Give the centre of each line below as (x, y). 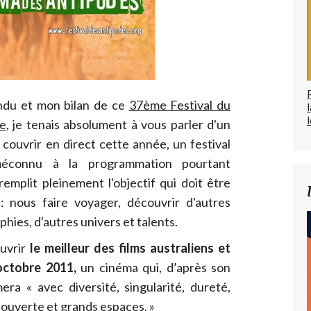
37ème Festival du (179, 105)
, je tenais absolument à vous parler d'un (118, 125)
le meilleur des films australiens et (130, 248)
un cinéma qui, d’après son (153, 268)
